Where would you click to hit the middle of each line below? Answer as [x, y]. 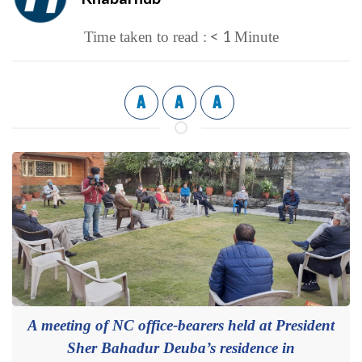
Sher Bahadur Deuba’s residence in [181, 348]
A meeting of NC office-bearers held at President [181, 326]
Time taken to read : [145, 37]
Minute [256, 37]
